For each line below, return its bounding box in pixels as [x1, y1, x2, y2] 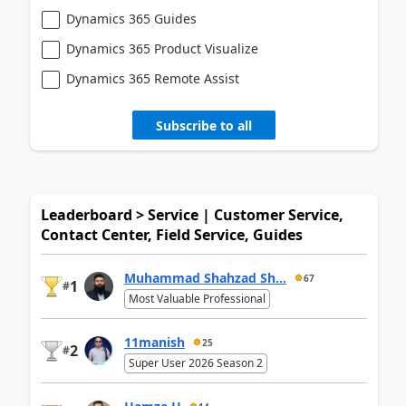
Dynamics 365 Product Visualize [66, 40, 258, 58]
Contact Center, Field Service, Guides [41, 225, 303, 246]
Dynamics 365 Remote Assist [66, 70, 239, 88]
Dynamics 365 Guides [66, 10, 197, 28]
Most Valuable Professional [129, 291, 266, 307]
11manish [124, 333, 185, 352]
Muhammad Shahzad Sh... [124, 269, 286, 287]
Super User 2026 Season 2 [129, 355, 263, 372]
